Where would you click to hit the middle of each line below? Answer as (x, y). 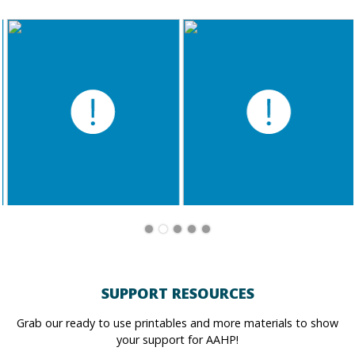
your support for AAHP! (177, 339)
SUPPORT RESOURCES (177, 292)
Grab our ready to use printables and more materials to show (177, 323)
